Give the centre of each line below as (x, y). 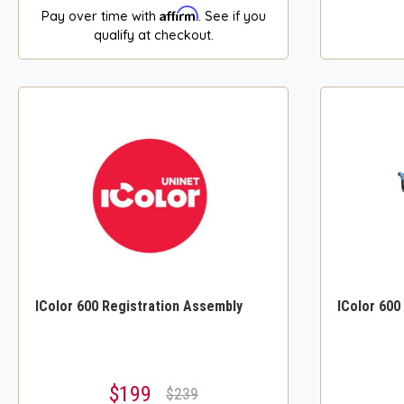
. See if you (232, 16)
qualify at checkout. (153, 35)
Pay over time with (100, 16)
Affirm (179, 13)
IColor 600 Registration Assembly (139, 306)
